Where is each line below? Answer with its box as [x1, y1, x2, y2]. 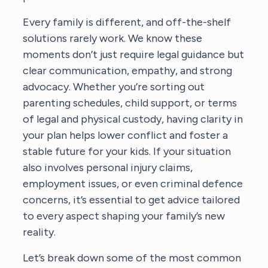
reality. [23, 225, 56, 239]
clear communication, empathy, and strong [23, 63, 233, 77]
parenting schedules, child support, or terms [23, 96, 237, 109]
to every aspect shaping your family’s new [23, 209, 226, 223]
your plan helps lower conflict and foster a [23, 128, 229, 142]
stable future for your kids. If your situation [23, 144, 232, 158]
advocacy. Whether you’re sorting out [23, 80, 205, 93]
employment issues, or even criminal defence [23, 176, 243, 190]
